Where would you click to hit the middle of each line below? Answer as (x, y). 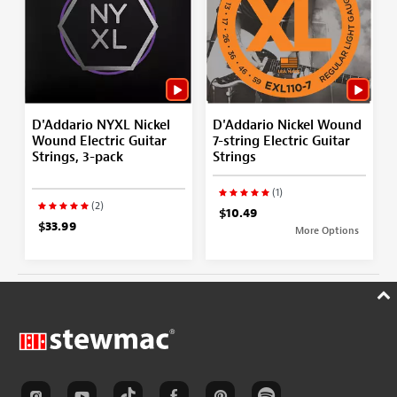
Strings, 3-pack (77, 157)
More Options (327, 230)
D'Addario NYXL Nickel (101, 125)
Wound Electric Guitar (99, 141)
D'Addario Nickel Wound (287, 125)
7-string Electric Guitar (281, 141)
